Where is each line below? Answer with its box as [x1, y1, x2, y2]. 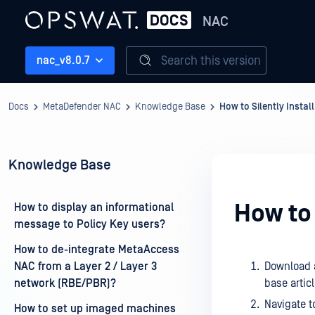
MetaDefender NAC [43, 101, 121, 112]
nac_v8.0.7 [37, 54, 89, 67]
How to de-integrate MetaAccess [14, 243, 179, 256]
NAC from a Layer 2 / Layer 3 [14, 260, 157, 273]
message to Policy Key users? [14, 218, 165, 231]
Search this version [161, 53, 261, 68]
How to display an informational [14, 201, 174, 214]
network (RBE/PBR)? [14, 277, 116, 290]
